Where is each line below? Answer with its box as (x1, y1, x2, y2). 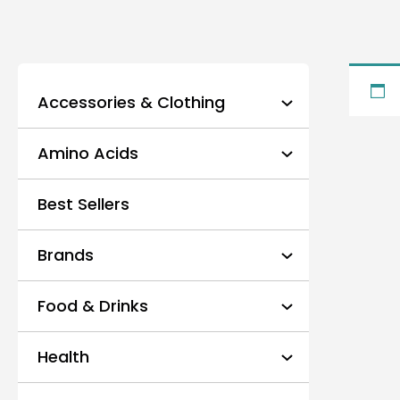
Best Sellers (37, 193, 129, 215)
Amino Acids (37, 142, 138, 164)
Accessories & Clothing (37, 91, 225, 113)
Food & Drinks (37, 295, 148, 317)
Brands (37, 244, 94, 266)
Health (37, 346, 89, 368)
